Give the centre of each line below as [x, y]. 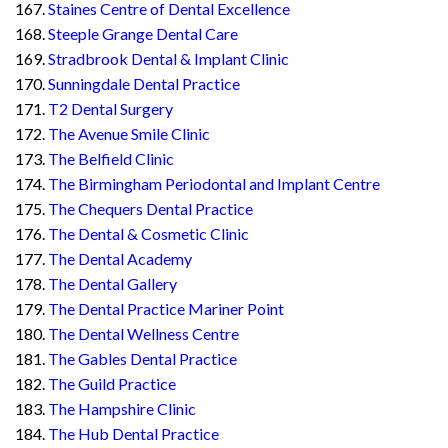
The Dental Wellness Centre [143, 334]
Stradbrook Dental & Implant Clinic [168, 59]
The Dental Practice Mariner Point [166, 309]
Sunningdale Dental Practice [144, 84]
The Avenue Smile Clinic [129, 134]
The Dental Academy [120, 259]
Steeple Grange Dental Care [143, 34]
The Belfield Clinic [111, 159]
